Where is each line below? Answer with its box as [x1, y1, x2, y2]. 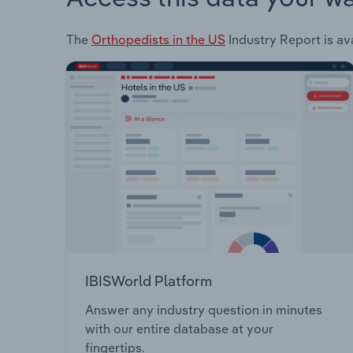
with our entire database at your [85, 321, 273, 337]
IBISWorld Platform [85, 271, 212, 290]
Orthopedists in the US [91, 31, 225, 47]
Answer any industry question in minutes [85, 302, 322, 318]
